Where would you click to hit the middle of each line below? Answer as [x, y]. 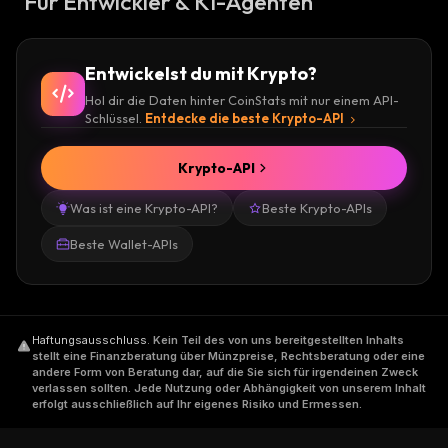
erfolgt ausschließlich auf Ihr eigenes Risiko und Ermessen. [197, 404]
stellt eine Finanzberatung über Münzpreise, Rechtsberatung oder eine [228, 356]
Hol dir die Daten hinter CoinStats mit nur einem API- [242, 100]
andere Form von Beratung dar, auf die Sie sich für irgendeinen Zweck [225, 372]
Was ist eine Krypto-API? [144, 208]
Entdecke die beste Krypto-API [244, 118]
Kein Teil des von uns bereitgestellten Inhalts [278, 340]
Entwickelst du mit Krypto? [201, 73]
